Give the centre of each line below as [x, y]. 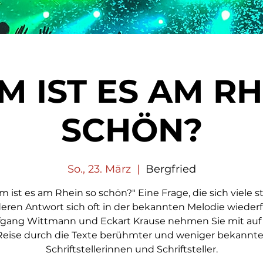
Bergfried [171, 169]
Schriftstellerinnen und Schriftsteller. [131, 249]
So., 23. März [99, 169]
